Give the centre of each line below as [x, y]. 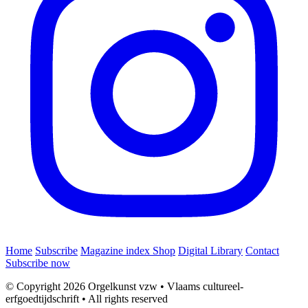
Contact [262, 251]
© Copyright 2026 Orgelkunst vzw [83, 287]
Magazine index [117, 251]
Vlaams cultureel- [205, 287]
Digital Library [210, 251]
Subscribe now [38, 263]
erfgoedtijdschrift [44, 299]
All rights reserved [128, 299]
